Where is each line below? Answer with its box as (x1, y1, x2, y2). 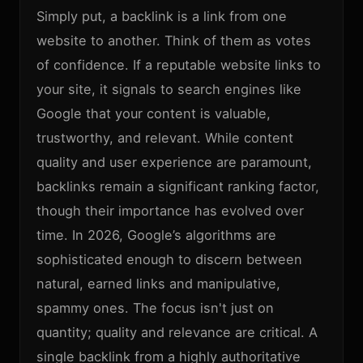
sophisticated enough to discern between (36, 251, 302, 267)
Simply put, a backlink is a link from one (36, 8, 287, 24)
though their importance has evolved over (36, 203, 304, 219)
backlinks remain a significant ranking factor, (36, 178, 319, 194)
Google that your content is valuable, (36, 105, 271, 122)
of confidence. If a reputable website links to (36, 57, 321, 73)
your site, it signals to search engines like (36, 81, 301, 97)
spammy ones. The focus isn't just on (36, 300, 274, 316)
